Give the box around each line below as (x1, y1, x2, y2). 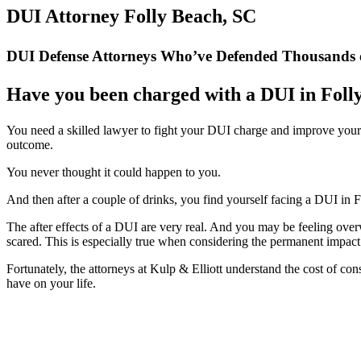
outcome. (6, 137, 53, 151)
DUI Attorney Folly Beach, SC (6, 6, 256, 27)
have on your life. (6, 276, 96, 290)
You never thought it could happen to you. (6, 164, 221, 179)
